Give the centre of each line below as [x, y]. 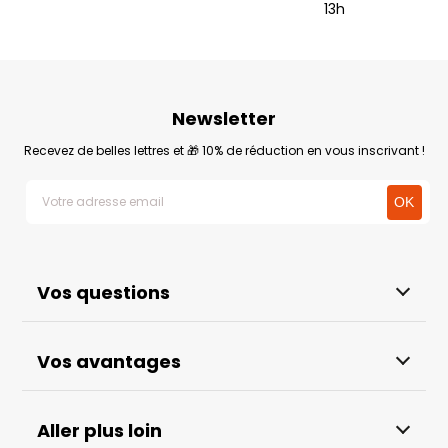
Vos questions [104, 292]
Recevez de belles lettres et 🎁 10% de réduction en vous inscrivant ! [224, 150]
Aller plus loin [100, 430]
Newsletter [224, 118]
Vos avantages [109, 361]
